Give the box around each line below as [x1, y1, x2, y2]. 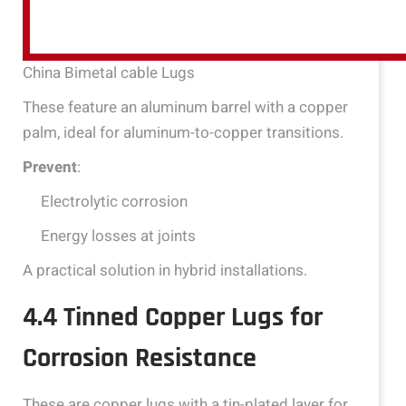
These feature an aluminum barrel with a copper [23, 96, 348, 120]
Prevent [23, 156, 77, 179]
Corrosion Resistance [23, 341, 256, 376]
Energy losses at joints [41, 225, 196, 248]
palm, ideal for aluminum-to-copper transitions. [23, 121, 343, 145]
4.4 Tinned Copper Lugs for [23, 300, 323, 335]
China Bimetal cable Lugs [23, 62, 195, 85]
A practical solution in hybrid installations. [23, 259, 307, 283]
